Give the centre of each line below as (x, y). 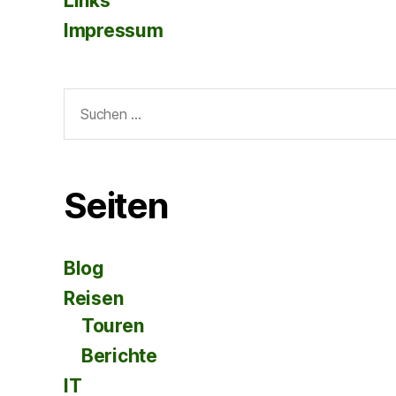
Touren (113, 326)
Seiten (116, 206)
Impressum (114, 30)
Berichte (119, 356)
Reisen (94, 299)
